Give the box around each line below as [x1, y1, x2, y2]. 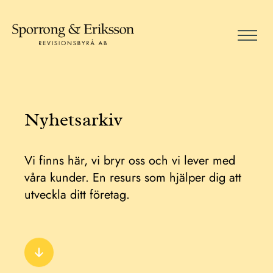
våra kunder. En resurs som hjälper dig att [24, 169, 241, 186]
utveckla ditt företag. [24, 186, 130, 204]
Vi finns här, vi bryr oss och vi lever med [24, 152, 235, 169]
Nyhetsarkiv [24, 111, 122, 129]
